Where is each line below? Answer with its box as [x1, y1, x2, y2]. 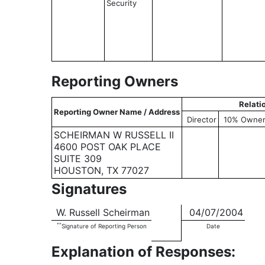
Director [187, 115, 216, 124]
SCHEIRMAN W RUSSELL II [54, 129, 174, 141]
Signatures [51, 180, 127, 198]
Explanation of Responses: [51, 243, 235, 260]
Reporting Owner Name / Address [54, 107, 180, 117]
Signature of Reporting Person [61, 222, 147, 230]
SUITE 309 [54, 153, 102, 164]
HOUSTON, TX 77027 [54, 164, 149, 176]
